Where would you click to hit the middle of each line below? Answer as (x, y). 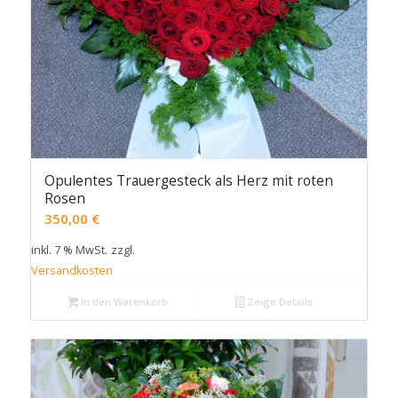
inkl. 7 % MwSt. (69, 251)
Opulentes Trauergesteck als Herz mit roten (188, 181)
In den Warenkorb (123, 302)
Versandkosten (72, 271)
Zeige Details (278, 302)
